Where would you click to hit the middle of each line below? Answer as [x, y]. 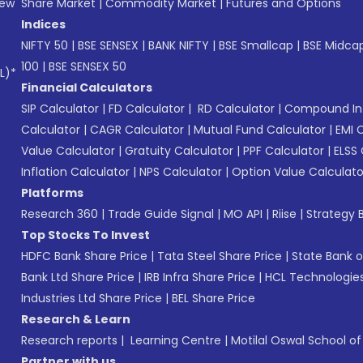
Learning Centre [174, 340]
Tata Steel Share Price [220, 256]
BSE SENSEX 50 [88, 66]
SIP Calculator [60, 108]
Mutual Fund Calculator [260, 129]
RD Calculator [235, 108]
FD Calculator [147, 108]
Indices [43, 24]
